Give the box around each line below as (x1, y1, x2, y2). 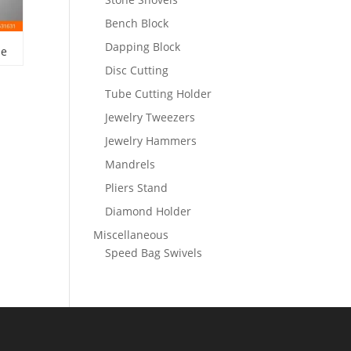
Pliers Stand (105, 180, 168, 195)
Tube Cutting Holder (105, 86, 212, 101)
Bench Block (105, 16, 169, 31)
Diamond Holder (105, 204, 192, 219)
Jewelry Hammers (105, 133, 197, 148)
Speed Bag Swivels (105, 245, 203, 260)
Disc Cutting (105, 63, 169, 78)
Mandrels (105, 157, 156, 172)
